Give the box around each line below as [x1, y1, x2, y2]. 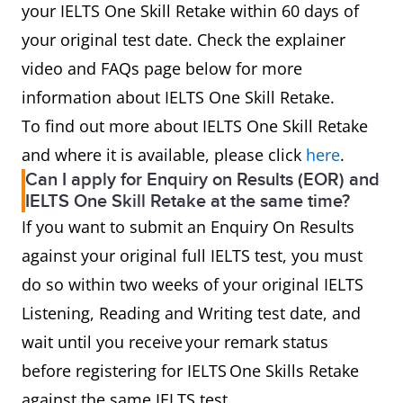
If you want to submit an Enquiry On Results [22, 216, 354, 237]
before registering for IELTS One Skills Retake [22, 360, 359, 381]
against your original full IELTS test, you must [22, 245, 363, 266]
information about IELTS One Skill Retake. [22, 86, 339, 108]
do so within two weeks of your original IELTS [22, 273, 363, 295]
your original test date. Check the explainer [22, 29, 345, 50]
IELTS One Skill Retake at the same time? [25, 191, 354, 212]
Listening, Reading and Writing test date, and [22, 302, 361, 324]
